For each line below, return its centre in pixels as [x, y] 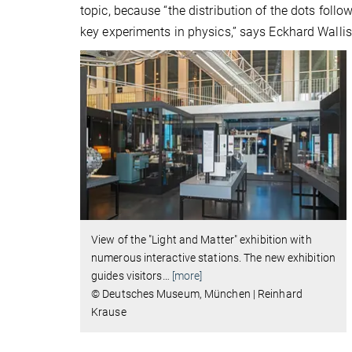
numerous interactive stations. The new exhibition [213, 258]
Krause [109, 312]
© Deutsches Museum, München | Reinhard [197, 294]
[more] [187, 276]
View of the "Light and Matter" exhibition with [202, 240]
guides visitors [127, 276]
